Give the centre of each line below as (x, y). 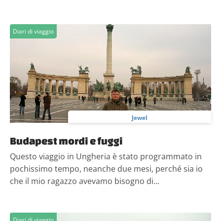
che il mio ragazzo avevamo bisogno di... (85, 181)
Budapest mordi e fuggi (66, 141)
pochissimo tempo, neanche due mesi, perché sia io (106, 169)
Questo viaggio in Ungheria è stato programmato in (106, 156)
